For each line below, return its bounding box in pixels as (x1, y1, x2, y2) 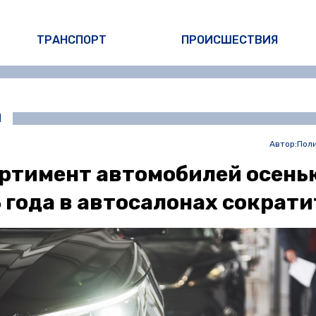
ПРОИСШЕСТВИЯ (181, 33, 279, 47)
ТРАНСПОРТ (37, 33, 107, 47)
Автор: (269, 139, 297, 150)
